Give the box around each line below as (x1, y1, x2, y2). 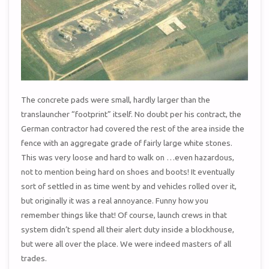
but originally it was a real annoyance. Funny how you (21, 196, 209, 206)
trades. (21, 253, 47, 264)
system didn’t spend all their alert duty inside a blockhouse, (21, 225, 235, 235)
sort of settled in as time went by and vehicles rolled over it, (21, 181, 237, 192)
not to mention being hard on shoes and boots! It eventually (21, 167, 235, 177)
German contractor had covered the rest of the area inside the (21, 124, 245, 134)
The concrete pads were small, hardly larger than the (21, 95, 211, 105)
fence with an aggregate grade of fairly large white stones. (21, 138, 233, 148)
